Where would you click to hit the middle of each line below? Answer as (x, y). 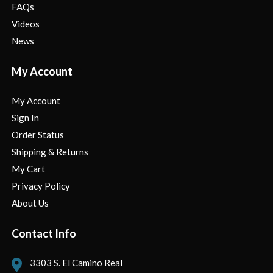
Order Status (38, 134)
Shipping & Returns (50, 151)
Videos (26, 23)
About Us (30, 203)
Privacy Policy (41, 186)
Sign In (25, 117)
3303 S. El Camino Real (76, 262)
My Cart (28, 168)
